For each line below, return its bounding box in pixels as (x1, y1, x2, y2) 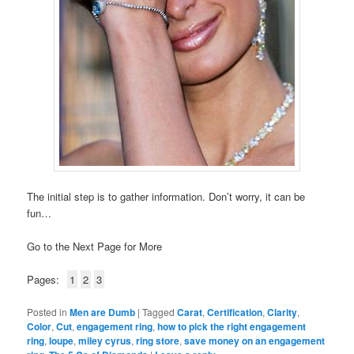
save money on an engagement (184, 333, 326, 348)
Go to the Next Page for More (27, 239, 163, 254)
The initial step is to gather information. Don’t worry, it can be (27, 189, 306, 205)
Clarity (267, 304, 298, 319)
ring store (136, 333, 180, 348)
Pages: (27, 272, 60, 288)
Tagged (142, 304, 175, 318)
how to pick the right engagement (157, 318, 307, 333)
